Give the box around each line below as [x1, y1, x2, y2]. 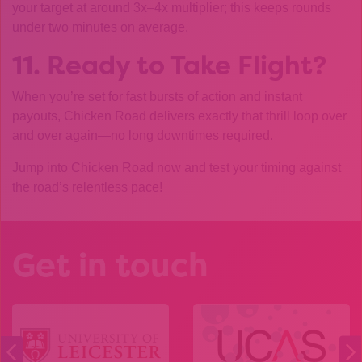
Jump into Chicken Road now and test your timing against [12, 161, 341, 175]
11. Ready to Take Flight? [12, 48, 326, 82]
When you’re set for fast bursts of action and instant [12, 90, 302, 103]
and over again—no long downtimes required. [12, 128, 273, 142]
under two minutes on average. [12, 20, 188, 34]
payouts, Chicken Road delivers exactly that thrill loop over [12, 109, 347, 123]
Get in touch [12, 242, 208, 287]
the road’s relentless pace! [12, 180, 162, 194]
